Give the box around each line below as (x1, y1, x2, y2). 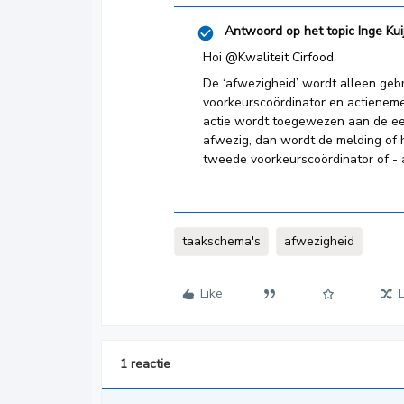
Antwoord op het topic (225, 23, 354, 40)
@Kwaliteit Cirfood (225, 49, 334, 66)
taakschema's (182, 233, 261, 250)
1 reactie (120, 355, 170, 372)
